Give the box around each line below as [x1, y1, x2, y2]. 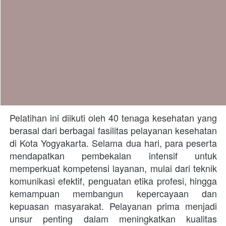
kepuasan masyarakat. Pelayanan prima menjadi [10, 199, 217, 212]
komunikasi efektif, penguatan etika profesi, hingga [10, 174, 217, 187]
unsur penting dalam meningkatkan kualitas [10, 211, 217, 225]
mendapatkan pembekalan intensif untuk [10, 148, 217, 162]
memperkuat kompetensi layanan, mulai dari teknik [10, 161, 217, 175]
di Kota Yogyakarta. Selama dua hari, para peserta [10, 136, 217, 149]
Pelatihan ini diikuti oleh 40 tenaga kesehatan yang [10, 110, 217, 124]
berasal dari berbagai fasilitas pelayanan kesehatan [10, 123, 217, 137]
